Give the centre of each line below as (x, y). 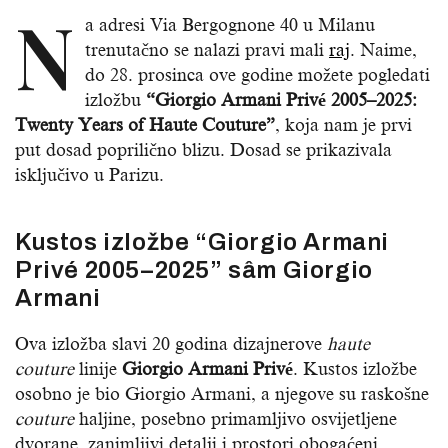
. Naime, (383, 50)
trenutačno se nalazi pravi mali (207, 50)
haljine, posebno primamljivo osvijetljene (235, 419)
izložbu (113, 100)
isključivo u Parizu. (89, 175)
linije (98, 369)
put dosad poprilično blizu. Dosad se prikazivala (203, 150)
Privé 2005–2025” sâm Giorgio (194, 270)
